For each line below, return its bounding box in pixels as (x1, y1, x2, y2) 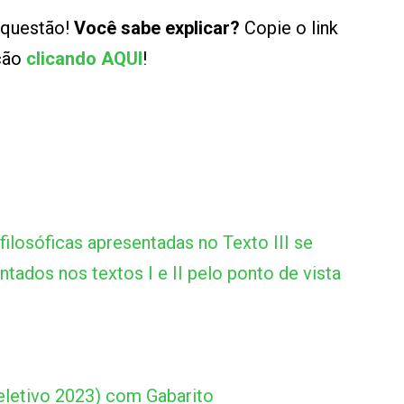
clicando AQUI (26, 48, 142, 69)
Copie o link (240, 17, 338, 39)
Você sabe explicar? (74, 17, 240, 39)
